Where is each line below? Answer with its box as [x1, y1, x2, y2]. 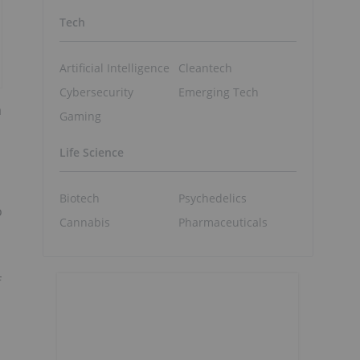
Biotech [59, 190, 100, 206]
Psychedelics [178, 190, 247, 206]
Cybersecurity [59, 84, 133, 100]
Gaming [59, 108, 101, 124]
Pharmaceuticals [178, 214, 268, 230]
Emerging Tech [178, 84, 259, 100]
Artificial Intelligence [59, 59, 170, 76]
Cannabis [59, 214, 110, 230]
